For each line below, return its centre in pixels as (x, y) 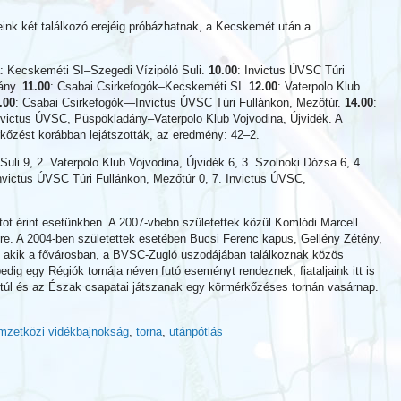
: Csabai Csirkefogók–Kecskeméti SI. (149, 86)
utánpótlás (196, 332)
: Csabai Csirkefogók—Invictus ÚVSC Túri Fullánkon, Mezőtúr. (180, 102)
